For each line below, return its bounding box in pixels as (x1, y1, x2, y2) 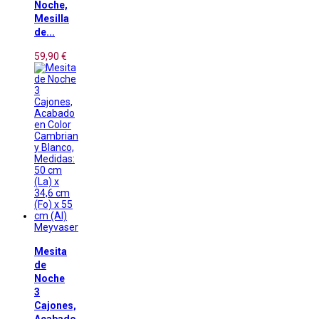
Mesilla (34, 13, 69, 25)
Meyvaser (34, 221, 78, 233)
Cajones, (34, 299, 76, 311)
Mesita (34, 245, 67, 257)
